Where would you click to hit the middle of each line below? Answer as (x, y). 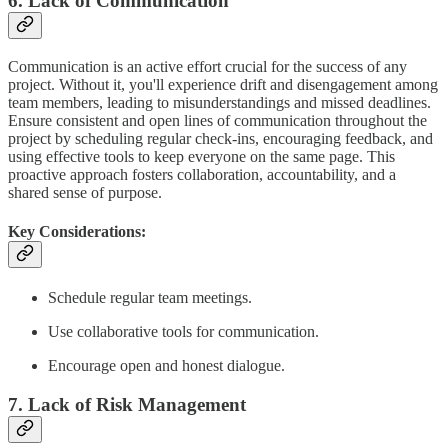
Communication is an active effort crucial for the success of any (207, 66)
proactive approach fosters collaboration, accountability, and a (202, 174)
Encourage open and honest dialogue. (166, 366)
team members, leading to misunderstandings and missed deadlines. (219, 102)
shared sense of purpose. (85, 192)
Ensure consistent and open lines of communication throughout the (217, 120)
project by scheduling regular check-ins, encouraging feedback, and (220, 138)
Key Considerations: (77, 231)
